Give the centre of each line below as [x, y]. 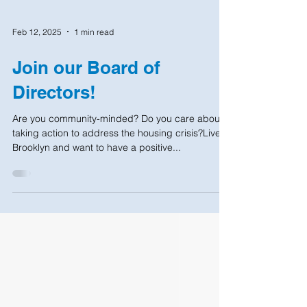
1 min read [94, 86]
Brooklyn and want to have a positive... [97, 202]
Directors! [54, 147]
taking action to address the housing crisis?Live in [122, 188]
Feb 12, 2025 [37, 86]
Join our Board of [86, 122]
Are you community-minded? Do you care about [118, 173]
